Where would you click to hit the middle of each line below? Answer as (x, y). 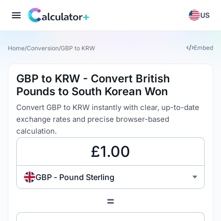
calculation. (37, 131)
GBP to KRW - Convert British (93, 78)
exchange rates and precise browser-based (93, 119)
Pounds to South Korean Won (92, 91)
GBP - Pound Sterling (75, 177)
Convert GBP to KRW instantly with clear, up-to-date (108, 107)
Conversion (43, 48)
